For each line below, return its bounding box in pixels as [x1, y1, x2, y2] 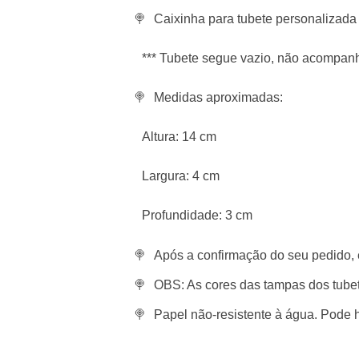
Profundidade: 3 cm [142, 208, 252, 223]
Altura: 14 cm [142, 130, 216, 144]
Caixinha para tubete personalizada [154, 11, 357, 26]
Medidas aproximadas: [154, 90, 284, 104]
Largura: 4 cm [142, 169, 220, 184]
